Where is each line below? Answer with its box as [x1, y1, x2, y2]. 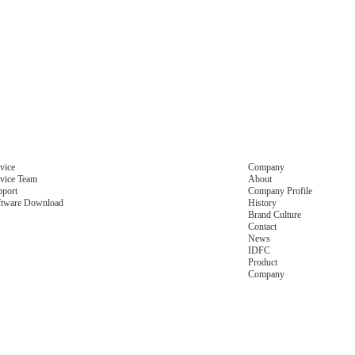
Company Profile [248, 185, 313, 197]
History [248, 197, 277, 209]
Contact [248, 221, 277, 233]
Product [248, 257, 278, 269]
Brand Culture [248, 209, 302, 221]
